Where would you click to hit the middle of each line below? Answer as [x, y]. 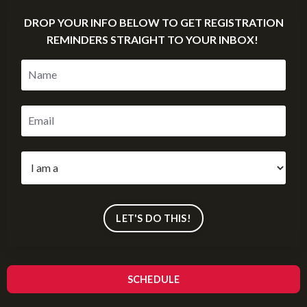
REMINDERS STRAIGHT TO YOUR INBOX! [153, 39]
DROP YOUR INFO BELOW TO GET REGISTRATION [153, 22]
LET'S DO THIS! [153, 218]
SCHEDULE [153, 279]
